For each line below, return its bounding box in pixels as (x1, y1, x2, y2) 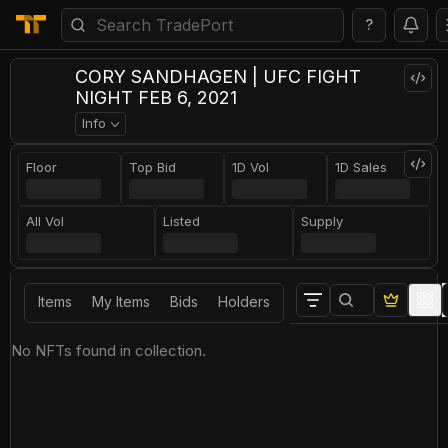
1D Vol (232, 159, 269, 175)
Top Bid (129, 159, 176, 175)
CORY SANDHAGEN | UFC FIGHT (75, 66, 361, 87)
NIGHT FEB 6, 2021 (75, 87, 237, 108)
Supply (300, 213, 343, 229)
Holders (218, 293, 270, 310)
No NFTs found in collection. (11, 341, 206, 360)
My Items (92, 293, 150, 310)
